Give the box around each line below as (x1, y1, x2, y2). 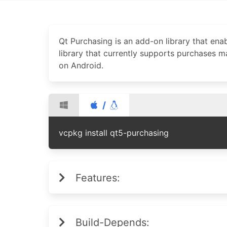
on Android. (59, 60, 103, 70)
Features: (75, 172, 120, 184)
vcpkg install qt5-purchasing (59, 128, 169, 138)
